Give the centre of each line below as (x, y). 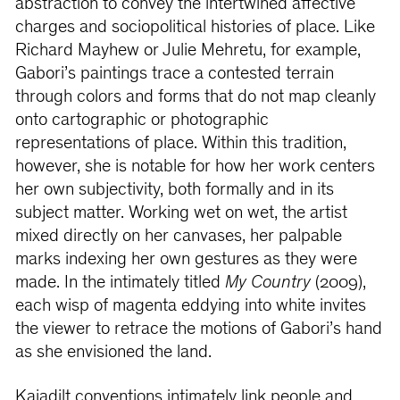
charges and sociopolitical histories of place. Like (195, 29)
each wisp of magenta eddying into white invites (190, 307)
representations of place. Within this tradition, (180, 145)
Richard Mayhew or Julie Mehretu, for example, (187, 52)
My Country (270, 284)
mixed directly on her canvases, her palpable (178, 237)
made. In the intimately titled (120, 284)
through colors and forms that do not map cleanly (195, 98)
